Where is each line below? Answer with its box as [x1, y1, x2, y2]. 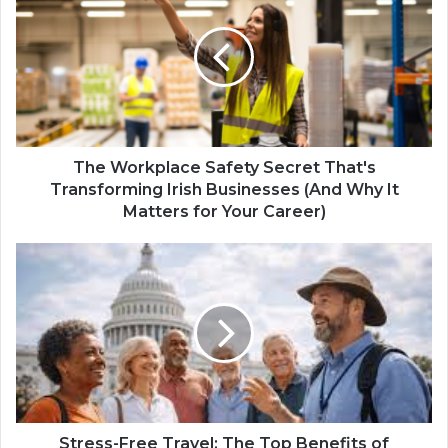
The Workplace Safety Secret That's [72, 158, 376, 178]
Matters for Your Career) [122, 202, 326, 222]
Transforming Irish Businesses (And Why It [49, 180, 399, 200]
